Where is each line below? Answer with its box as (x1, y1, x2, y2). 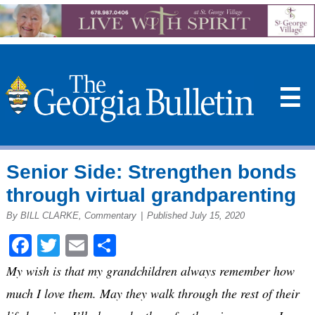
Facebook (31, 229, 118, 260)
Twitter (59, 229, 124, 260)
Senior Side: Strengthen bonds (6, 161, 297, 184)
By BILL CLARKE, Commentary (6, 210, 136, 221)
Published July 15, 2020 (146, 210, 245, 221)
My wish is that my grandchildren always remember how (6, 262, 295, 279)
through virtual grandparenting (6, 184, 296, 207)
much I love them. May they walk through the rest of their (6, 284, 300, 302)
